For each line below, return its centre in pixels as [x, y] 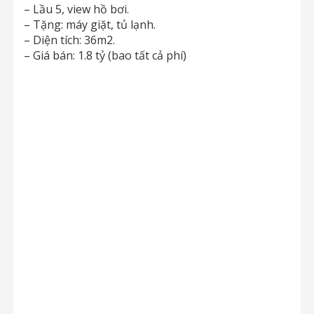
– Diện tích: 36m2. [69, 40]
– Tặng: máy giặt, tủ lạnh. [90, 25]
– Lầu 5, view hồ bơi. [76, 9]
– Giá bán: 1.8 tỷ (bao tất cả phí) [105, 55]
